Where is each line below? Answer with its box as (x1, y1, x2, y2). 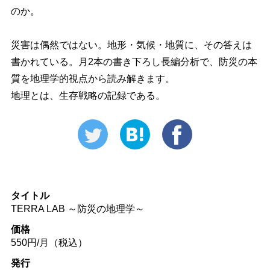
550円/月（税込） (10, 237, 87, 248)
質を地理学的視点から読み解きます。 (10, 73, 175, 84)
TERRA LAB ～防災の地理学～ (10, 203, 145, 214)
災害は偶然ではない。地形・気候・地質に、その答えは (10, 39, 252, 50)
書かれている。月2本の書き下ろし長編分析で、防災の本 (10, 56, 257, 67)
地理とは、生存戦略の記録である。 (10, 90, 165, 101)
